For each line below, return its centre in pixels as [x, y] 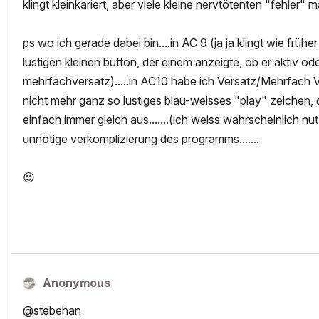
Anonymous [77, 283]
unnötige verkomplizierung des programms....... [141, 139]
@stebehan [52, 310]
